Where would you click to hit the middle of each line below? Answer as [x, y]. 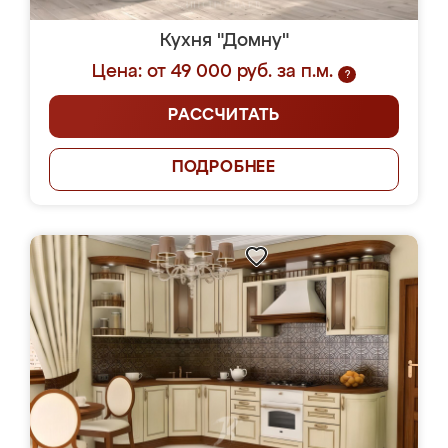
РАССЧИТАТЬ [224, 116]
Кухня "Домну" [224, 41]
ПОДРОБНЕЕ [224, 168]
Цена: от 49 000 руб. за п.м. [212, 72]
